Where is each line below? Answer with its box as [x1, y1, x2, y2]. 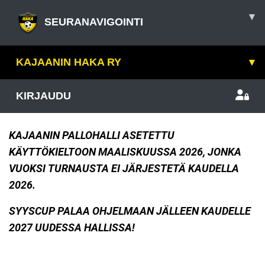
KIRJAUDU [16, 90, 71, 102]
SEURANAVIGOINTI [44, 15, 143, 28]
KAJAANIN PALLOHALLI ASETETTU [9, 129, 174, 141]
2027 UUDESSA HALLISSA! [9, 221, 135, 234]
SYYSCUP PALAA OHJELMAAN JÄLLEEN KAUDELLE [9, 205, 251, 217]
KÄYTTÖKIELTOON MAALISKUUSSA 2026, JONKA [9, 146, 241, 158]
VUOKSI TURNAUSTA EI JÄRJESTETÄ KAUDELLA [9, 162, 239, 174]
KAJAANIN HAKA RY [16, 56, 121, 68]
